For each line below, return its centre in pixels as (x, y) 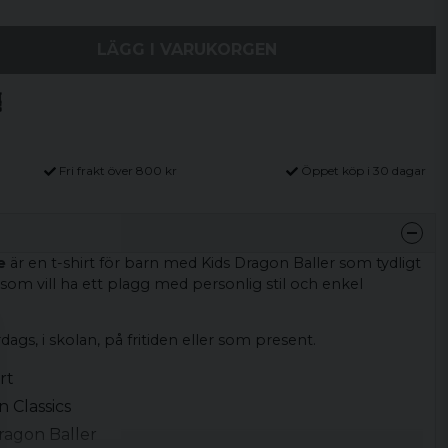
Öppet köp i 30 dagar (363, 170)
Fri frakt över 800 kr (118, 170)
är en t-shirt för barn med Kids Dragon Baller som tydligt (213, 262)
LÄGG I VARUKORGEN (187, 49)
